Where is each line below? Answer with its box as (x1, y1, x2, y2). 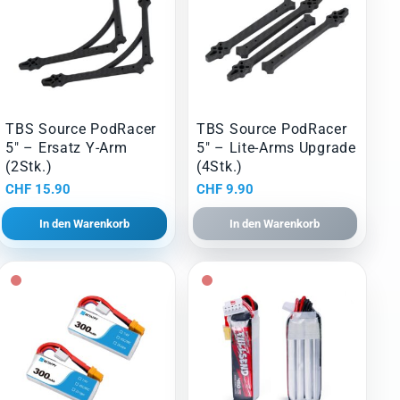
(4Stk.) (196, 158, 243, 176)
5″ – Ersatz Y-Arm (5, 139, 128, 157)
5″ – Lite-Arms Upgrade (196, 139, 356, 157)
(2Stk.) (5, 158, 53, 176)
